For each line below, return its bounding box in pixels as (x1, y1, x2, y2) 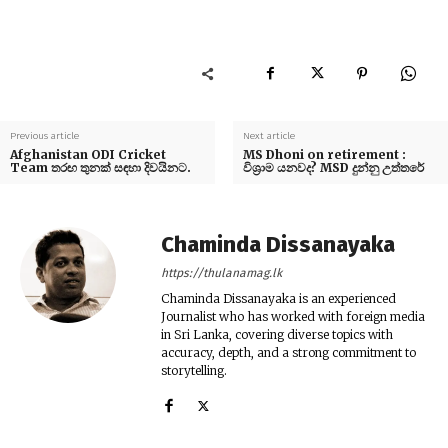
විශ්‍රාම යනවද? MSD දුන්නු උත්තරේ (242, 159, 424, 175)
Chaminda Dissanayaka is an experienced (161, 290, 396, 306)
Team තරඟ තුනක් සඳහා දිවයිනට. (10, 159, 191, 175)
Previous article (10, 129, 79, 142)
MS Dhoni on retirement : (242, 146, 406, 162)
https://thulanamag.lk (161, 265, 282, 280)
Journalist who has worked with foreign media (161, 308, 425, 324)
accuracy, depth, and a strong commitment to (161, 344, 416, 360)
